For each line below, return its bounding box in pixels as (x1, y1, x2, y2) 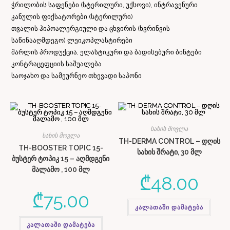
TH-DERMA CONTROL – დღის (118, 137, 220, 146)
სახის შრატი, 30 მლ (137, 148, 202, 157)
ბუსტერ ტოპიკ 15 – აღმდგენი (12, 155, 110, 163)
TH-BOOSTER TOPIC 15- (18, 144, 103, 152)
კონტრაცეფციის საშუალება (11, 60, 102, 68)
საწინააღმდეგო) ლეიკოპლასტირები (11, 36, 133, 45)
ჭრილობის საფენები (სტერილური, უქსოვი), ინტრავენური (11, 1, 198, 9)
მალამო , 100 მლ (31, 165, 90, 174)
